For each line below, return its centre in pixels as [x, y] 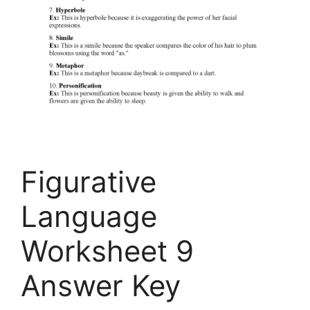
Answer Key [101, 286]
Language [89, 217]
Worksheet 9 [107, 251]
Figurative [89, 182]
